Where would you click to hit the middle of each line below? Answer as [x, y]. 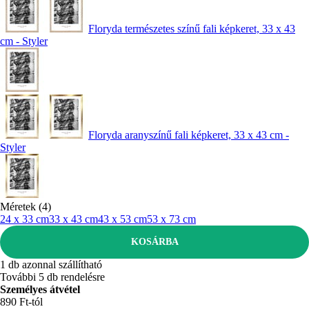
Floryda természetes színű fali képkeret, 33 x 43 [192, 28]
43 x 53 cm [122, 219]
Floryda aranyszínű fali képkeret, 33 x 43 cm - [189, 134]
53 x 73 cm [171, 219]
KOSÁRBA [154, 241]
